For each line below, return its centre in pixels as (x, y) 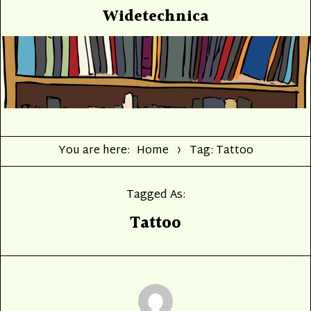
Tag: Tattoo (221, 151)
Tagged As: (155, 195)
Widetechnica (155, 17)
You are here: (94, 151)
